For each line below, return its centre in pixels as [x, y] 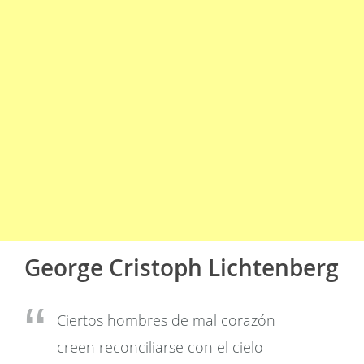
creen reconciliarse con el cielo [160, 347]
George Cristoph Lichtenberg [182, 268]
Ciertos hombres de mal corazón [166, 320]
